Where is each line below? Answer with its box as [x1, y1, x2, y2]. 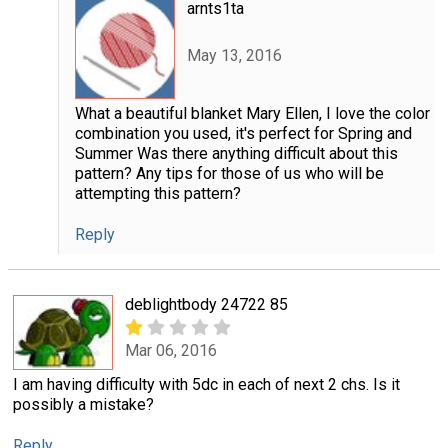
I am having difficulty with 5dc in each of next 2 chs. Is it [13, 375, 400, 395]
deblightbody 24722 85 [125, 294, 288, 314]
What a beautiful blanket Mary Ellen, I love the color [74, 104, 430, 124]
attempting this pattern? [74, 184, 241, 204]
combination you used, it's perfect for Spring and [74, 124, 412, 144]
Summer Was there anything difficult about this [74, 144, 398, 164]
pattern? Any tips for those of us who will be [74, 164, 384, 184]
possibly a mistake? [13, 395, 154, 415]
